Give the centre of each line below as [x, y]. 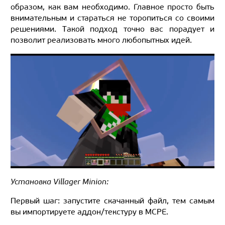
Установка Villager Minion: [60, 182]
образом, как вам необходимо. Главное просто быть [113, 7]
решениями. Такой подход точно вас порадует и [113, 29]
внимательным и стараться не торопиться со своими [113, 18]
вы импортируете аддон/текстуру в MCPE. [89, 212]
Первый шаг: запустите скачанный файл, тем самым [113, 201]
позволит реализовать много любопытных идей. [101, 40]
